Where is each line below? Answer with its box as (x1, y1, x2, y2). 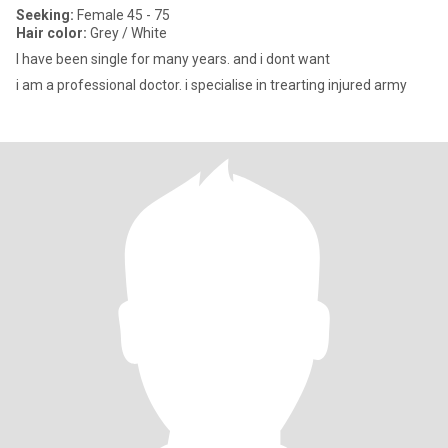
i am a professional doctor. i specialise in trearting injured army (16, 77, 407, 93)
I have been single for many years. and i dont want (16, 51, 330, 67)
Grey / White (87, 25, 167, 41)
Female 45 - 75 (74, 7, 170, 23)
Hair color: (16, 25, 87, 41)
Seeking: (16, 7, 74, 23)
